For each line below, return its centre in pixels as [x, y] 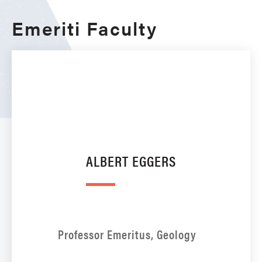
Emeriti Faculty [85, 28]
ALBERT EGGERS [131, 161]
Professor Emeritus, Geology [127, 235]
